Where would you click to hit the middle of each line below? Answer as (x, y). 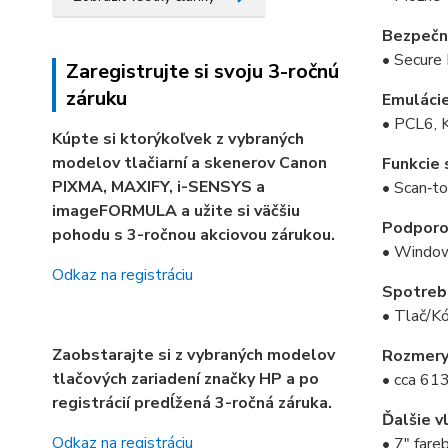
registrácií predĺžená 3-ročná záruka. (194, 403)
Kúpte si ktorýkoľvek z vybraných (178, 139)
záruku (96, 98)
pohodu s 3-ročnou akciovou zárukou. (195, 235)
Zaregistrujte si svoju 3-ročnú (202, 71)
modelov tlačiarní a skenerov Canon (189, 163)
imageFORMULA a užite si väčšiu (176, 211)
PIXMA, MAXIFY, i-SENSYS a (158, 187)
